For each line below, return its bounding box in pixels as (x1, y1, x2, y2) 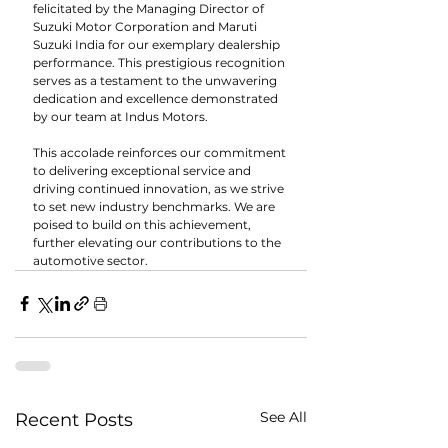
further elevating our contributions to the (33, 234, 284, 250)
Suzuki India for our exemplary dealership (33, 36, 283, 52)
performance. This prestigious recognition (33, 54, 288, 70)
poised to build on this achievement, (33, 216, 254, 232)
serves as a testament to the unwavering (33, 72, 280, 88)
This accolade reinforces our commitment (33, 144, 289, 160)
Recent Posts (15, 408, 133, 431)
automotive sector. (33, 252, 148, 268)
